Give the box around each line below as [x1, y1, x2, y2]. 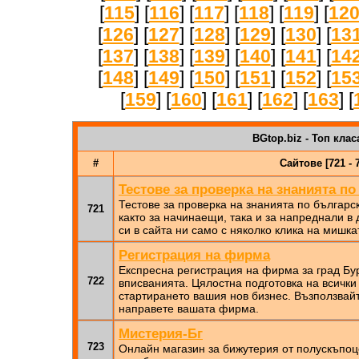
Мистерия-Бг [119, 325, 203, 341]
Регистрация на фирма [119, 247, 270, 263]
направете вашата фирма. [119, 302, 259, 315]
